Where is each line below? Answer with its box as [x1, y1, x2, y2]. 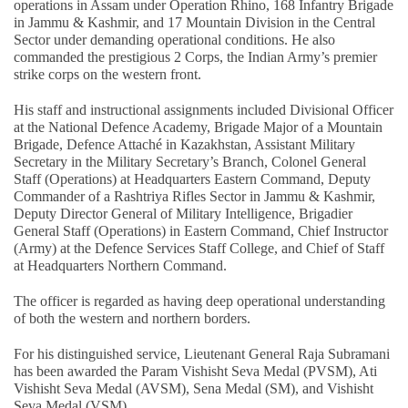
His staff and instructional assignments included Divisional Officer [14, 101, 393, 117]
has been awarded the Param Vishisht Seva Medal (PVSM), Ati [14, 362, 377, 379]
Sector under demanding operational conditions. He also [14, 31, 335, 47]
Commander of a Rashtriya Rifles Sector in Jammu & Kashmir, [14, 188, 375, 204]
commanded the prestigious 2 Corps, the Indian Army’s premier [14, 48, 377, 65]
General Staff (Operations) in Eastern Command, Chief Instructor [14, 222, 388, 239]
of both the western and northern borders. [14, 310, 250, 326]
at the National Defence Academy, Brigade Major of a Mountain [14, 118, 382, 135]
